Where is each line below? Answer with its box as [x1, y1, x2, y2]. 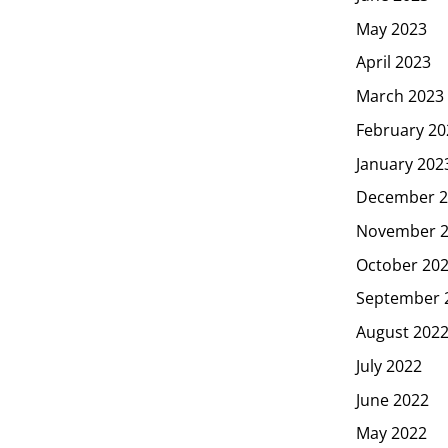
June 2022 [356, 388, 429, 411]
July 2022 [356, 354, 422, 377]
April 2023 [356, 51, 431, 74]
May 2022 [356, 422, 427, 444]
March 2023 [356, 84, 444, 107]
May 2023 [356, 17, 427, 40]
